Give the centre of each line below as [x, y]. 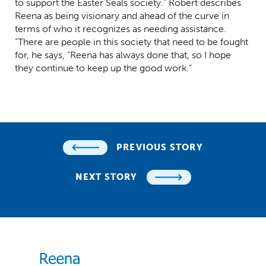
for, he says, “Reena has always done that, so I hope [123, 55]
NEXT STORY [106, 177]
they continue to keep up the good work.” [103, 68]
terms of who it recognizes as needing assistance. [121, 28]
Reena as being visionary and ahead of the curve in [122, 15]
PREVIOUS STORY [160, 147]
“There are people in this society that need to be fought [132, 42]
